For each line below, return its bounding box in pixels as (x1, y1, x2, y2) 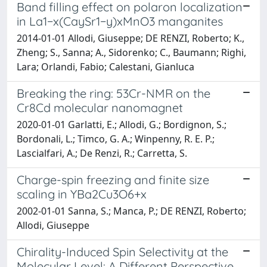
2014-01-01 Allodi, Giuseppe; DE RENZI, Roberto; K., (17, 31, 244, 45)
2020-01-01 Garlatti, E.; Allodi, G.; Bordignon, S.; (17, 117, 226, 131)
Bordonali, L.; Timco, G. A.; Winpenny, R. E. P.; (17, 132, 215, 145)
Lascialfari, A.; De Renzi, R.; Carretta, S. (17, 146, 187, 160)
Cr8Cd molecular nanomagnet (17, 100, 183, 115)
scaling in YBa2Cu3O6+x (17, 186, 147, 201)
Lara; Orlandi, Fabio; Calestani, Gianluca (17, 60, 194, 73)
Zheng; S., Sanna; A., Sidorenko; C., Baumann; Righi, (17, 45, 246, 59)
